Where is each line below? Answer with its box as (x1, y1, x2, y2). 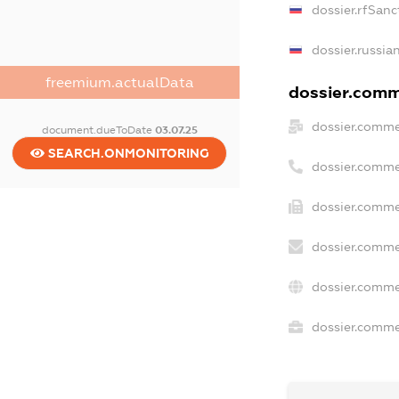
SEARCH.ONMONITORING (44, 146, 209, 161)
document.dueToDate (41, 124, 155, 137)
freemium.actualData (45, 75, 194, 91)
